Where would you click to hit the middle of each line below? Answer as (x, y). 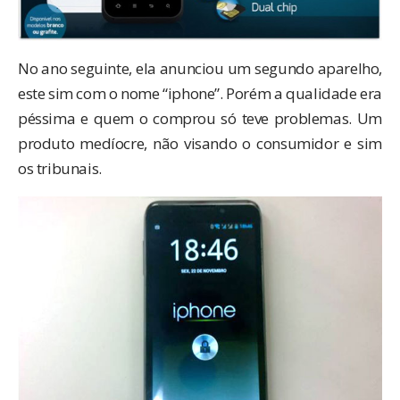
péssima (47, 118)
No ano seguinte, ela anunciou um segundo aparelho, (200, 68)
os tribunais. (60, 168)
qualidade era (334, 93)
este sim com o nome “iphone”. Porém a (152, 93)
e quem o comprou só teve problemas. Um (229, 118)
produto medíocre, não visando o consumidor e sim (200, 143)
